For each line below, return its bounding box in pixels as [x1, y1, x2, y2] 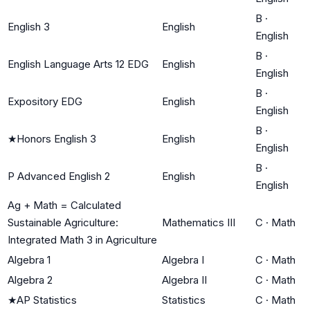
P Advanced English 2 [8, 169, 110, 183]
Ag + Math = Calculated [8, 198, 121, 212]
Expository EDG [8, 94, 82, 108]
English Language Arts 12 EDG [8, 57, 149, 71]
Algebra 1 [8, 253, 51, 266]
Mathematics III [162, 215, 235, 229]
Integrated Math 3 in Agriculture [8, 232, 157, 246]
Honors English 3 [17, 131, 96, 145]
